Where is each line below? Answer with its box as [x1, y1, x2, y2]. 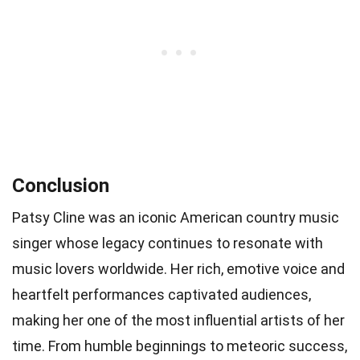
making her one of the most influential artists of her [12, 312, 345, 329]
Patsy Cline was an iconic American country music [12, 209, 339, 227]
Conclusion [12, 174, 109, 198]
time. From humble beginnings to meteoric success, [12, 337, 347, 355]
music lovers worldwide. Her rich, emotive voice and [12, 260, 345, 278]
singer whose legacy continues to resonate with [12, 235, 323, 252]
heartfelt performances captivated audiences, [12, 286, 311, 304]
